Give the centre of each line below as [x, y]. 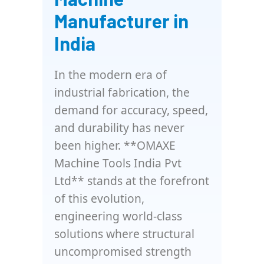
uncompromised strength [123, 251]
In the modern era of [110, 75]
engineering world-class [118, 216]
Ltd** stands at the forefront [132, 181]
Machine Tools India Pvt [118, 163]
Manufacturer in [121, 21]
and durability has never [119, 128]
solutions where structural [124, 234]
